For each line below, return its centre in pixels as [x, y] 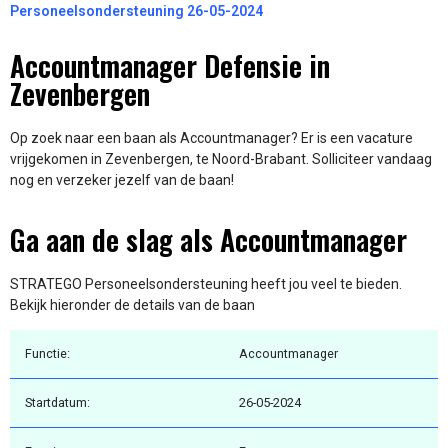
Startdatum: [57, 403]
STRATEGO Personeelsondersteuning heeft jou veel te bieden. [206, 283]
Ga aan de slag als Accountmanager [208, 239]
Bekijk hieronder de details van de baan [132, 304]
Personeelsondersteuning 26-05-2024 [136, 11]
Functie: [47, 354]
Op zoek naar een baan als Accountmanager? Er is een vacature [211, 138]
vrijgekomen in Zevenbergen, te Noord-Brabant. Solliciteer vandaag [221, 159]
